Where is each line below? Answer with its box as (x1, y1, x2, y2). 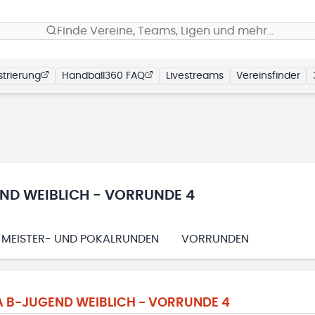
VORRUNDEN (181, 233, 249, 245)
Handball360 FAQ (62, 71, 145, 81)
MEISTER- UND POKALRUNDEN (1, 233, 159, 245)
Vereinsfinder (236, 71, 300, 81)
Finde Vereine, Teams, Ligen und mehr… (57, 25, 274, 37)
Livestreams (166, 71, 224, 81)
